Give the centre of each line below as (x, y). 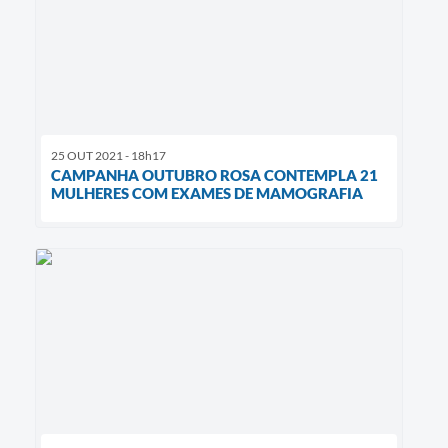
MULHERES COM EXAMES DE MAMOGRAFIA (207, 193)
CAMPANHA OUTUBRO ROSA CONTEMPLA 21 (214, 175)
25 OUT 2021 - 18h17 (108, 156)
